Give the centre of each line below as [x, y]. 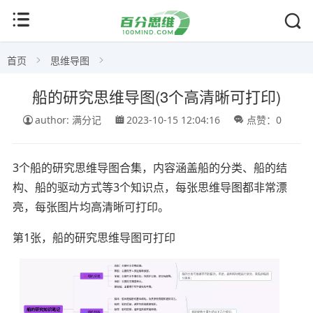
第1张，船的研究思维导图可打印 [94, 237]
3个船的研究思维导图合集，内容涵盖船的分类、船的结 [150, 167]
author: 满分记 [68, 119]
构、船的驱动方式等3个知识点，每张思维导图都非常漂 [150, 187]
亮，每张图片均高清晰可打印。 [90, 206]
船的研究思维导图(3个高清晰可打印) [156, 96]
